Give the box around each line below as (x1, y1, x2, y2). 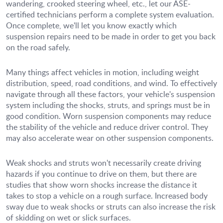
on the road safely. (6, 42, 70, 53)
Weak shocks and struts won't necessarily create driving (6, 157, 201, 169)
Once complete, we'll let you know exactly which (6, 20, 177, 31)
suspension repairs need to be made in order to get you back (6, 31, 216, 42)
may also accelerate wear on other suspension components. (6, 132, 214, 144)
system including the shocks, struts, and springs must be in (6, 100, 210, 111)
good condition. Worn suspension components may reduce (6, 111, 211, 122)
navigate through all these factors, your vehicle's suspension (6, 89, 215, 100)
